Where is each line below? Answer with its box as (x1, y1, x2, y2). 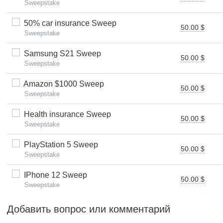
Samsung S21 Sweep (20, 49, 101, 58)
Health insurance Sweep (20, 110, 111, 118)
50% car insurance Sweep (20, 19, 116, 27)
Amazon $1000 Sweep (20, 80, 104, 88)
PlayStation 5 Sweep (20, 140, 98, 149)
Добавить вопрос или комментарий (7, 204, 170, 215)
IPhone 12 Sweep (20, 171, 87, 179)
